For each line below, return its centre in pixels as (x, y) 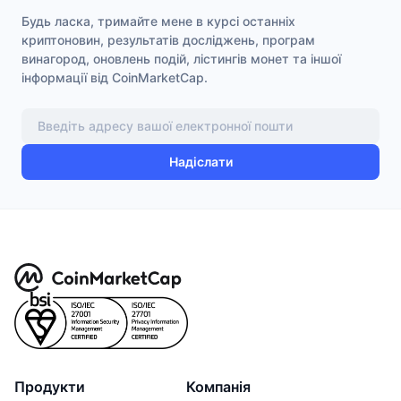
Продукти (50, 386)
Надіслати (200, 162)
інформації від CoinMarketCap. (115, 77)
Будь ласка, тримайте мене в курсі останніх (158, 21)
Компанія (218, 386)
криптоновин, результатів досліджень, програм (168, 39)
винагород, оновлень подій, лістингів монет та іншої (181, 58)
